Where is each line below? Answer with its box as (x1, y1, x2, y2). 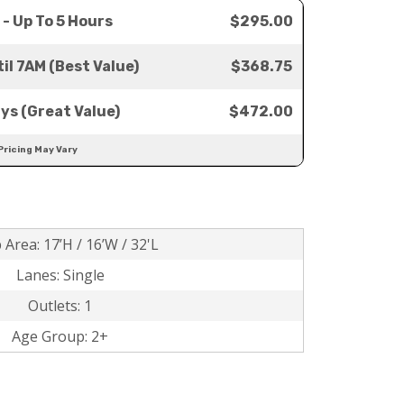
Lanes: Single (15, 265, 105, 285)
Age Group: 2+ (12, 326, 108, 346)
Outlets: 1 (28, 296, 92, 316)
